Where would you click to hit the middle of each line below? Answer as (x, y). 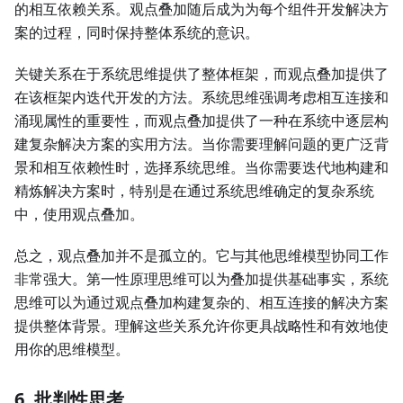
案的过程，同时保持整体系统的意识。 (137, 33)
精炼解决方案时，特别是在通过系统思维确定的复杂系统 (194, 191)
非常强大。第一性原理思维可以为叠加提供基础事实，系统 (201, 279)
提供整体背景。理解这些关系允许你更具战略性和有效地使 (201, 326)
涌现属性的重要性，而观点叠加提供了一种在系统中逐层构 (201, 121)
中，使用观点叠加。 (79, 215)
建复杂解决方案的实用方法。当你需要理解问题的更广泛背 (201, 144)
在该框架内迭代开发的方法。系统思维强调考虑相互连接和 (201, 98)
